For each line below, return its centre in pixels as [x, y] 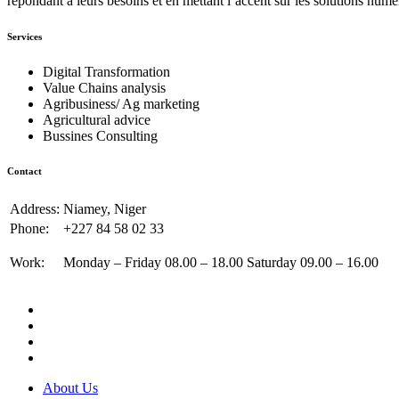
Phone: [29, 229]
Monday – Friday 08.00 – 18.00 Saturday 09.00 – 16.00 [221, 263]
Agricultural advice [97, 119]
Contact [24, 171]
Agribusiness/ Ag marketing [121, 103]
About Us [70, 388]
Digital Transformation [106, 71]
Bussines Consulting [100, 135]
